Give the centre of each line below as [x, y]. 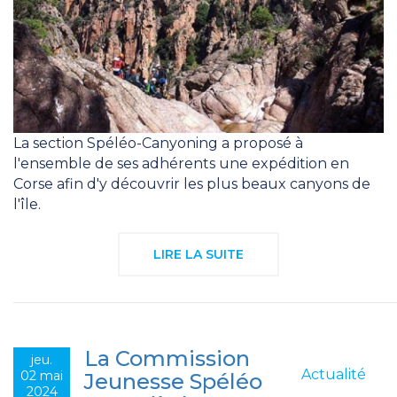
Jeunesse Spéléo [173, 381]
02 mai [42, 375]
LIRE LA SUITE [198, 254]
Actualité [334, 374]
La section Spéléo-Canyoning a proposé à [158, 143]
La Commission [167, 358]
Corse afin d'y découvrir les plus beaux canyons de [192, 183]
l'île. [27, 204]
